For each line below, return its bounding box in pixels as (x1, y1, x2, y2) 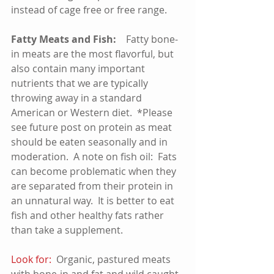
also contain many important (11, 61, 147, 75)
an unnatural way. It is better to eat (11, 193, 177, 207)
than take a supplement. (11, 223, 135, 237)
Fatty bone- (126, 32, 178, 46)
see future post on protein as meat (11, 120, 174, 134)
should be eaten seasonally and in (11, 135, 170, 149)
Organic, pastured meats (51, 252, 173, 266)
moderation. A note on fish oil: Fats (11, 149, 179, 163)
